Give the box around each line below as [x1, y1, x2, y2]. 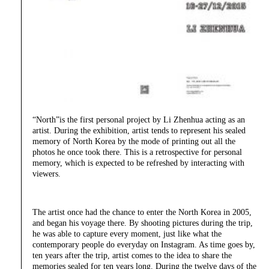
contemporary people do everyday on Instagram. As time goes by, [32, 240, 255, 249]
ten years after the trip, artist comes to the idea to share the [32, 250, 232, 260]
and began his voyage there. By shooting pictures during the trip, [32, 218, 253, 228]
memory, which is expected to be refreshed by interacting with [32, 158, 244, 168]
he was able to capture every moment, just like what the [32, 229, 222, 238]
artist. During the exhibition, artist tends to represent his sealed [32, 125, 246, 135]
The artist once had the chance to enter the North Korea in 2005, [32, 207, 252, 217]
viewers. [32, 169, 61, 178]
